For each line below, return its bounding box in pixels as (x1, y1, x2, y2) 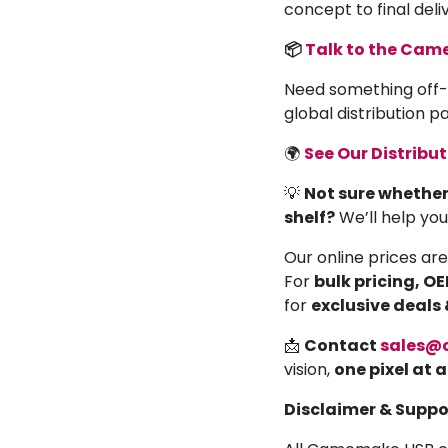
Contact (304, 333, 380, 357)
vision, (284, 357, 334, 381)
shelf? (284, 205, 335, 229)
